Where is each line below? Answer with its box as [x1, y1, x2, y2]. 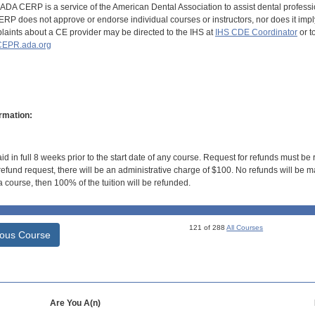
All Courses [226, 223, 264, 231]
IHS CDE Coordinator [214, 27, 297, 37]
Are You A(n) [49, 297, 101, 308]
